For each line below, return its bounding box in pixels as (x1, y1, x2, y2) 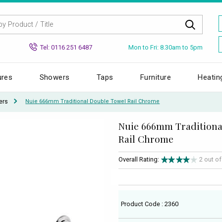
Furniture (140, 72, 171, 82)
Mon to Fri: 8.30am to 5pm (128, 43, 203, 51)
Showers (39, 72, 70, 82)
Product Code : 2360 (121, 200, 179, 208)
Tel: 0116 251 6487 (40, 43, 92, 51)
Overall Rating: (118, 156, 159, 164)
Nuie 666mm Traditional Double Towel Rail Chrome (25, 98, 160, 105)
